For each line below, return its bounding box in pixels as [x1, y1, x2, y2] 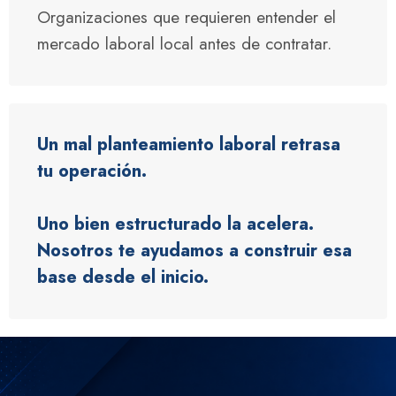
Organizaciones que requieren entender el [37, 5, 336, 29]
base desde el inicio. [37, 264, 209, 290]
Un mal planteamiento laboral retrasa [37, 132, 340, 157]
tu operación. [37, 158, 147, 184]
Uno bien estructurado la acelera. [37, 211, 314, 237]
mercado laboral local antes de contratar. [37, 32, 331, 56]
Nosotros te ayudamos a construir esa [37, 238, 352, 263]
